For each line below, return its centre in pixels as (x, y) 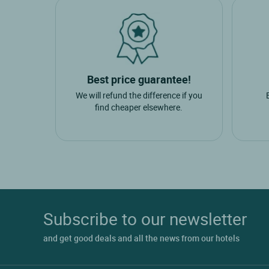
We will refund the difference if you (139, 95)
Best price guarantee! (139, 80)
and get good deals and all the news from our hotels (141, 238)
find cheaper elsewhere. (139, 107)
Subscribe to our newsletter (145, 219)
